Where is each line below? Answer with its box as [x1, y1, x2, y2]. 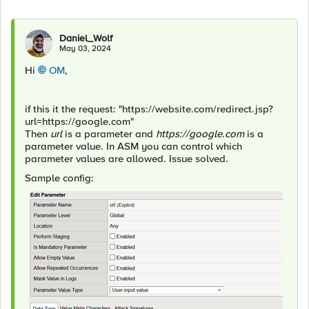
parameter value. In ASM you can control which [25, 140, 242, 152]
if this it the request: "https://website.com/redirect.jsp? [25, 103, 273, 115]
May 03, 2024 [59, 43, 111, 54]
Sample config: [25, 172, 94, 184]
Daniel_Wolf [59, 32, 112, 44]
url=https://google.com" [25, 115, 134, 128]
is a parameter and [65, 128, 156, 140]
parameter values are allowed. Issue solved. [25, 152, 228, 165]
